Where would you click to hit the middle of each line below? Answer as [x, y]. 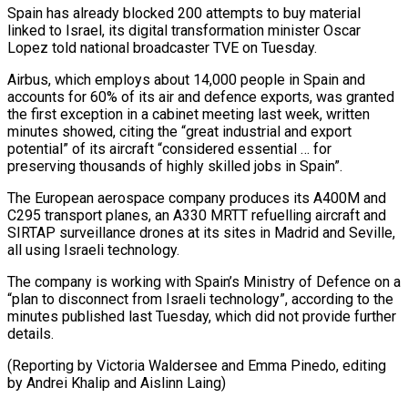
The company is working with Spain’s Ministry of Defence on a [204, 281]
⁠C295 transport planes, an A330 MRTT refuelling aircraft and [197, 215]
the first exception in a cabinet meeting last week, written [189, 114]
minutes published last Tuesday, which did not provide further [202, 316]
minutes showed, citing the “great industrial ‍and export [179, 131]
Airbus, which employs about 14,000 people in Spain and [186, 79]
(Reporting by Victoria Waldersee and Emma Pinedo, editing [197, 365]
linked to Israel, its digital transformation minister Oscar [184, 30]
